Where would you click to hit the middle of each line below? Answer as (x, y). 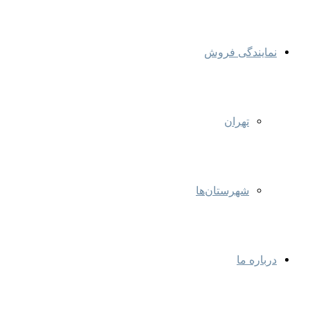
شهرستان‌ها (222, 191)
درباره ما (257, 260)
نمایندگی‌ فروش (240, 52)
